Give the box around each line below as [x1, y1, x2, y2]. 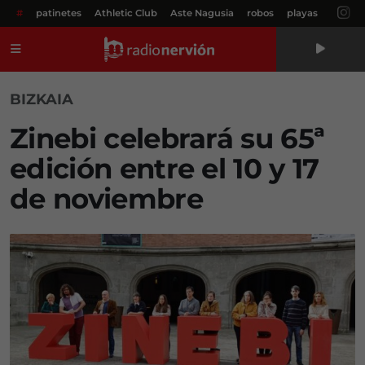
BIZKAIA [10, 90, 73, 108]
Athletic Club [95, 7, 157, 19]
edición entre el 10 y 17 [10, 152, 319, 186]
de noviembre [10, 182, 203, 216]
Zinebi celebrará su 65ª [10, 121, 325, 156]
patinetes [36, 7, 81, 19]
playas [287, 7, 318, 19]
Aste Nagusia [170, 7, 234, 19]
